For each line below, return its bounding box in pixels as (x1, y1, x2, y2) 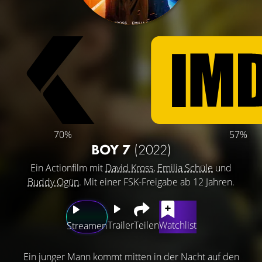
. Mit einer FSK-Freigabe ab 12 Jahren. (79, 175, 235, 188)
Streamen (66, 219, 107, 232)
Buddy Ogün (27, 175, 79, 188)
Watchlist (158, 218, 196, 232)
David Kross (105, 161, 153, 174)
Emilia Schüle (157, 161, 213, 174)
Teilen (133, 218, 159, 232)
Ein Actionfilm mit (30, 161, 105, 174)
